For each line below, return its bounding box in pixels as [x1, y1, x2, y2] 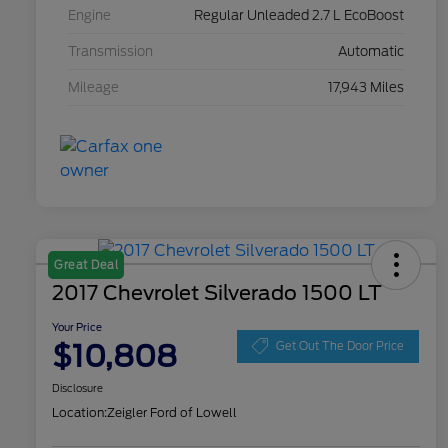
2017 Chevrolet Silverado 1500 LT [52, 281, 382, 306]
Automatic [338, 44, 404, 60]
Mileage [68, 80, 119, 96]
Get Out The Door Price [276, 338, 404, 353]
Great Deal [54, 258, 118, 273]
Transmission [68, 44, 153, 60]
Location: [52, 405, 107, 421]
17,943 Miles [328, 80, 404, 96]
